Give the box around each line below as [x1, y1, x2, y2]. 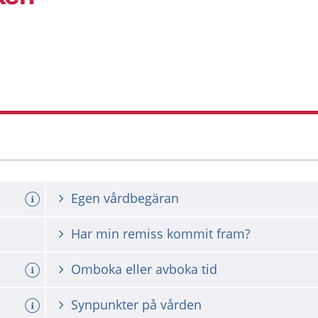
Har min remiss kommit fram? [71, 225, 251, 242]
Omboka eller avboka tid [71, 261, 217, 278]
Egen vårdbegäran [71, 190, 179, 207]
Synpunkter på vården [71, 296, 202, 313]
